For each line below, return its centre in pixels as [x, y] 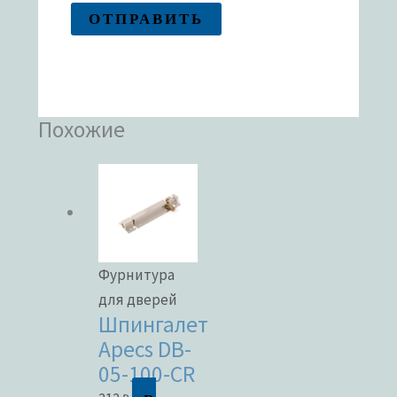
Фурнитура [137, 275]
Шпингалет [154, 325]
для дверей [138, 300]
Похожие [82, 129]
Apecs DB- [145, 350]
